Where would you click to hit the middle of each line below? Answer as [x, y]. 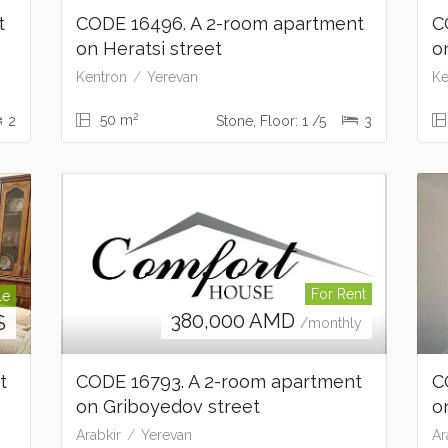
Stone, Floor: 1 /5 [273, 121]
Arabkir [98, 435]
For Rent [339, 294]
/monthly [331, 323]
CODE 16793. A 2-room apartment [218, 382]
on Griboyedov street [167, 407]
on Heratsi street [148, 49]
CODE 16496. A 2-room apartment [222, 24]
